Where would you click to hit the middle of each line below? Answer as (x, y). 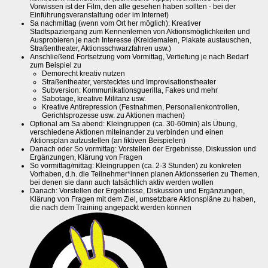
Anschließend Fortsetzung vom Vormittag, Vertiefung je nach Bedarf (139, 57)
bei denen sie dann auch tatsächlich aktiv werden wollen (122, 183)
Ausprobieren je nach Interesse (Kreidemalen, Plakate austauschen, (141, 40)
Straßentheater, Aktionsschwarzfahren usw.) (100, 49)
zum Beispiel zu (56, 66)
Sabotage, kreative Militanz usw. (94, 99)
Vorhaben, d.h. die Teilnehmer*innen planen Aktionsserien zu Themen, (144, 174)
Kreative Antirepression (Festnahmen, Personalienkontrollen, (141, 107)
